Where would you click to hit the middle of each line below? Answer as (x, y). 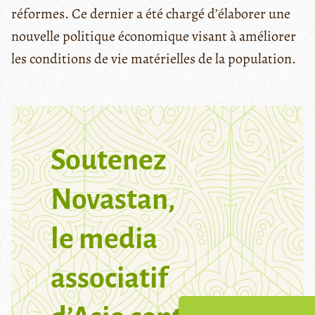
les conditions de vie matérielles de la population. (154, 58)
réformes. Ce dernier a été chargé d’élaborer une (151, 13)
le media (104, 239)
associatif (109, 278)
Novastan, (113, 199)
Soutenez (109, 160)
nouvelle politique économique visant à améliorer (154, 36)
